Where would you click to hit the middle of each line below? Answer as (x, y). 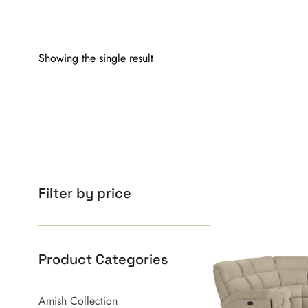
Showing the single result (96, 58)
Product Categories (104, 259)
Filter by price (85, 193)
